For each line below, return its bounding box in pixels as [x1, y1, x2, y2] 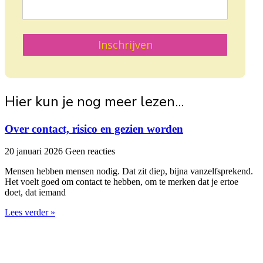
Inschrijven [97, 38, 153, 52]
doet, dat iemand [5, 187, 66, 198]
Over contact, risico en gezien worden [5, 122, 183, 135]
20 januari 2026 [5, 146, 65, 157]
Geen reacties [65, 146, 115, 157]
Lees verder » [5, 207, 55, 218]
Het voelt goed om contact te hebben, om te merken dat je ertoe [5, 177, 238, 187]
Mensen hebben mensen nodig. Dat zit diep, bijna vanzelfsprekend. [5, 166, 253, 177]
